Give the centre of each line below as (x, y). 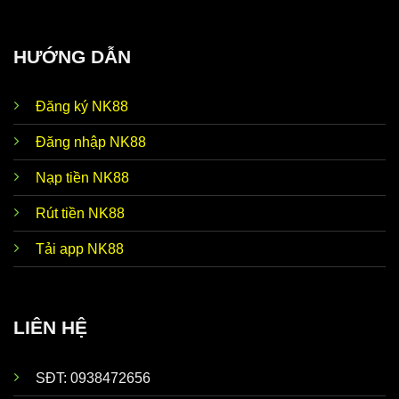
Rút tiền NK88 (80, 214)
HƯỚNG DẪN (72, 56)
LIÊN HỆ (50, 328)
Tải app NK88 (80, 249)
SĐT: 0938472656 (93, 379)
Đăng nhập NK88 (91, 142)
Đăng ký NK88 (82, 107)
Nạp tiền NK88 (82, 178)
